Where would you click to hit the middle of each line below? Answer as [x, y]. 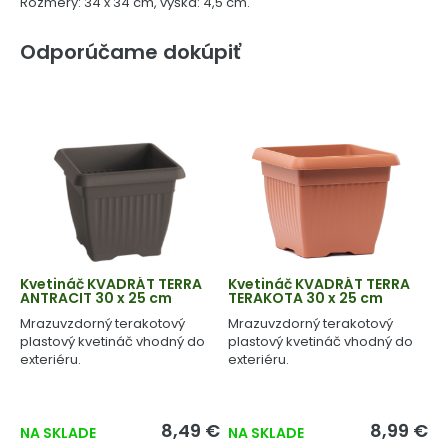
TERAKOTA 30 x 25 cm [306, 298]
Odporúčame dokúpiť [130, 52]
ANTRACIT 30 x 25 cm [96, 298]
